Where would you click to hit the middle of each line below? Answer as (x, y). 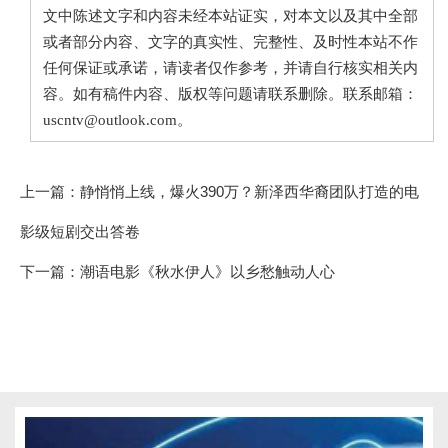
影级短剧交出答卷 (80, 231)
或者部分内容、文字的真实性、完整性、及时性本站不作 (230, 41)
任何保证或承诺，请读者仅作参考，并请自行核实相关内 (230, 67)
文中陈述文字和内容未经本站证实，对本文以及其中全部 (230, 15)
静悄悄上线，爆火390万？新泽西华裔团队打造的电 (249, 191)
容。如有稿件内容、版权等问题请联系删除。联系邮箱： (230, 93)
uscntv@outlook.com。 (117, 119)
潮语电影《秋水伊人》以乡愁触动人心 (207, 271)
